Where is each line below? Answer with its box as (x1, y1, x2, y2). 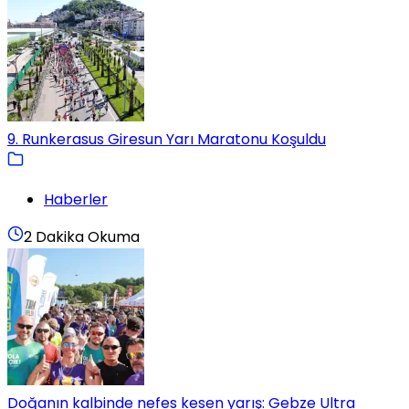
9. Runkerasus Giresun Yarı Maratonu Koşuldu (7, 128, 326, 150)
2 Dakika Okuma (24, 225, 140, 247)
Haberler (44, 188, 108, 210)
